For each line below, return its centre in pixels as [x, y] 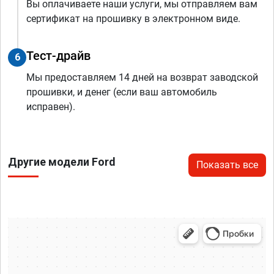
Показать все [227, 165]
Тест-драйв [58, 55]
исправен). [51, 106]
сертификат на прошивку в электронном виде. [133, 18]
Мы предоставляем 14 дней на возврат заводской [142, 77]
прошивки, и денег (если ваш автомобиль [122, 92]
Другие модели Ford [62, 161]
